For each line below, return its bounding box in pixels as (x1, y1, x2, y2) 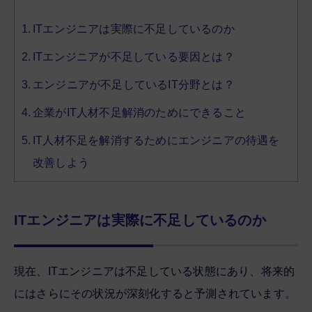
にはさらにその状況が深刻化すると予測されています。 (14, 287, 296, 299)
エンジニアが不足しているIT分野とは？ (33, 78, 235, 91)
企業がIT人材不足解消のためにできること (33, 106, 246, 118)
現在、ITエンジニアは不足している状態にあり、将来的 (14, 265, 295, 277)
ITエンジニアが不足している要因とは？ (33, 50, 235, 63)
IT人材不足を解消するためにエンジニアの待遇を (33, 134, 280, 146)
